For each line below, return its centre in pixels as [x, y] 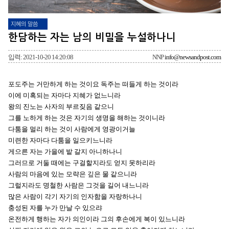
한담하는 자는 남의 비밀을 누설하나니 [92, 37]
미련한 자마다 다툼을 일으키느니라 [60, 140]
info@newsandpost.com [193, 57]
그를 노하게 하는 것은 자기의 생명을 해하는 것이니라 [87, 118]
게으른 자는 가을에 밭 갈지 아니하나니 [65, 151]
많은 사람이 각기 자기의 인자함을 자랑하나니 [75, 196]
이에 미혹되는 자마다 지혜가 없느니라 [64, 95]
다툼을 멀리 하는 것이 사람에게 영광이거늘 [72, 129]
